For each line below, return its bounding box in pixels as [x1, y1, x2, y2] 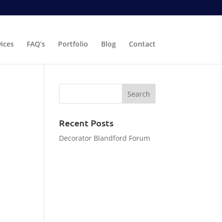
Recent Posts [59, 117, 114, 128]
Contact [128, 39, 156, 49]
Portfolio [57, 39, 88, 49]
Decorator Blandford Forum [59, 133, 151, 143]
